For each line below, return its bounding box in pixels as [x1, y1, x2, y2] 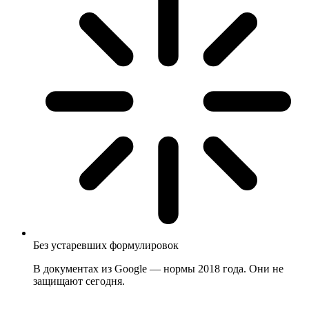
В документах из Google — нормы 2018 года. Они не [33, 263, 283, 275]
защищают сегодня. [33, 275, 125, 288]
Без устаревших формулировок [33, 239, 179, 252]
